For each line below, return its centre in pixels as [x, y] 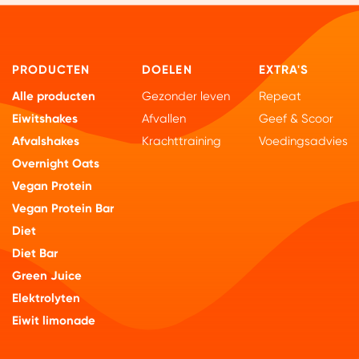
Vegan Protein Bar [63, 209]
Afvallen [164, 119]
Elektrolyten [46, 298]
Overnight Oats [56, 164]
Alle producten [54, 97]
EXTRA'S [283, 69]
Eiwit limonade [54, 321]
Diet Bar [35, 254]
